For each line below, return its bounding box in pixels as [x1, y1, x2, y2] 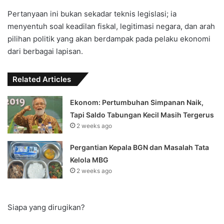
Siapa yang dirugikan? [7, 202, 85, 212]
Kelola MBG [70, 155, 109, 164]
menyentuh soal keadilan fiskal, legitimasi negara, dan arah [7, 21, 215, 31]
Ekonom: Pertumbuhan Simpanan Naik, [70, 98, 204, 107]
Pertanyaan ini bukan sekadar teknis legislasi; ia [7, 9, 176, 19]
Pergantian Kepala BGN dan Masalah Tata [70, 143, 209, 152]
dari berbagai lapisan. [7, 46, 83, 56]
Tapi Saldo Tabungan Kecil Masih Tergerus [70, 110, 214, 119]
